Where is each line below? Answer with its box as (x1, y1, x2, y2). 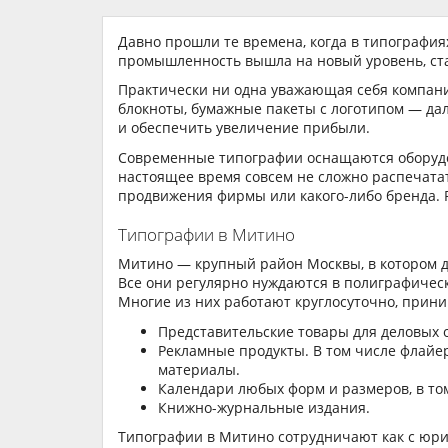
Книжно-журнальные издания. (158, 397, 370, 417)
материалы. (158, 359, 240, 379)
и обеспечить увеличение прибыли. (118, 118, 370, 138)
